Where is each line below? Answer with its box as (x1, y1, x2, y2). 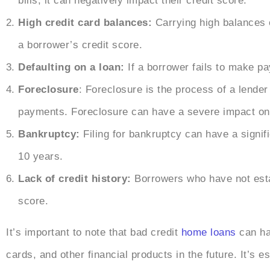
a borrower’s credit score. (18, 39, 142, 51)
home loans (181, 227, 236, 239)
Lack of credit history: (18, 173, 131, 185)
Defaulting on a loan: (18, 61, 128, 74)
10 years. (18, 151, 63, 163)
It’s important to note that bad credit (6, 227, 181, 239)
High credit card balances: (18, 17, 155, 29)
